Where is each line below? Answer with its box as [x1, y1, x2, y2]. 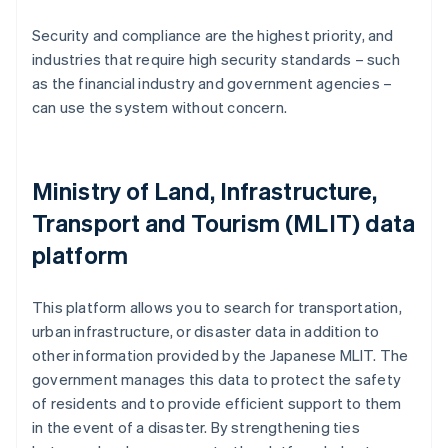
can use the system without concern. [32, 97, 287, 118]
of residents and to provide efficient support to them [32, 393, 402, 414]
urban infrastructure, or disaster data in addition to [32, 321, 380, 342]
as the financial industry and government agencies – [32, 73, 393, 94]
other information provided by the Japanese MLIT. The [32, 345, 409, 366]
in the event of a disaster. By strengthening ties [32, 417, 360, 438]
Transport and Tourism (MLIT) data [32, 207, 416, 239]
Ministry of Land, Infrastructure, [32, 175, 378, 207]
